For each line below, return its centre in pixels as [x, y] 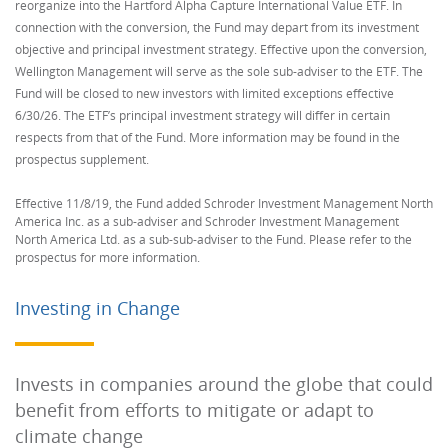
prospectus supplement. [82, 159]
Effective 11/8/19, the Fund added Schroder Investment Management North [224, 203]
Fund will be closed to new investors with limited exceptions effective [204, 93]
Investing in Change [97, 308]
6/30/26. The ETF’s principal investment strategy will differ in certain [202, 115]
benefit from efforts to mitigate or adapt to [194, 410]
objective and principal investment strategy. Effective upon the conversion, [221, 49]
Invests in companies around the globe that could [224, 384]
